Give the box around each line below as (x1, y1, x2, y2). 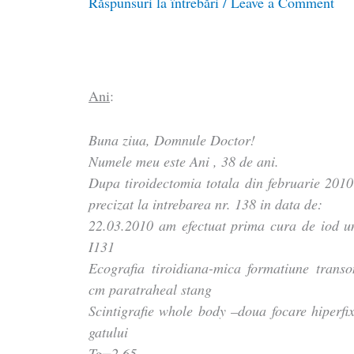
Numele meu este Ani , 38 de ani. (88, 151, 280, 171)
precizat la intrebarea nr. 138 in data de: (88, 194, 323, 213)
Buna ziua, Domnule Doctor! (88, 130, 256, 149)
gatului (88, 322, 129, 341)
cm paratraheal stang (88, 279, 213, 299)
